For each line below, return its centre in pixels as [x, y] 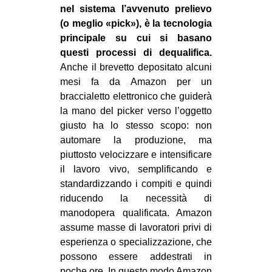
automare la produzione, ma [136, 140]
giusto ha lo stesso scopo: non [136, 125]
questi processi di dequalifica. [136, 52]
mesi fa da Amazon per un [136, 81]
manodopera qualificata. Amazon [136, 212]
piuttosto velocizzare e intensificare [136, 154]
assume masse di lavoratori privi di [136, 227]
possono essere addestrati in [136, 256]
